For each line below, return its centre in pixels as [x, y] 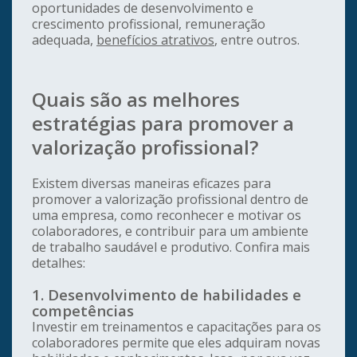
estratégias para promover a [163, 124]
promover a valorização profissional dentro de [170, 200]
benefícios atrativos [155, 40]
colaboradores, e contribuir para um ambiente [170, 231]
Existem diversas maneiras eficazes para [151, 184]
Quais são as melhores [136, 100]
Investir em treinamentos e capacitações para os [177, 327]
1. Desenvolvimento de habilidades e [167, 295]
